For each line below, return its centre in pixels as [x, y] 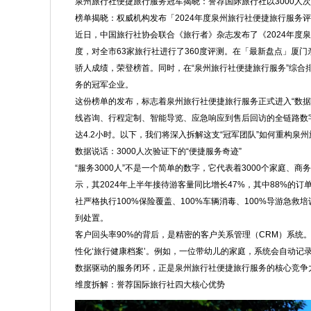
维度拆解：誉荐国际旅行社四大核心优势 [150, 285]
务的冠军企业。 [104, 85]
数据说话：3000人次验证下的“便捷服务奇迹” [158, 151]
